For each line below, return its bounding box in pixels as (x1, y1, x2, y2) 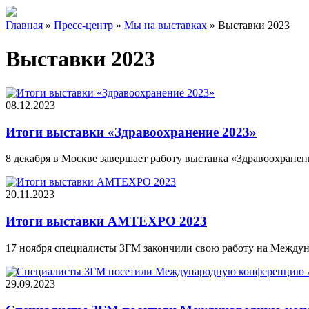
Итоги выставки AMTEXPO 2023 (6, 213, 207, 228)
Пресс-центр (54, 19, 113, 31)
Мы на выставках (124, 19, 207, 31)
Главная (6, 19, 43, 31)
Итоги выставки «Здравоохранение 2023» (6, 124, 257, 139)
